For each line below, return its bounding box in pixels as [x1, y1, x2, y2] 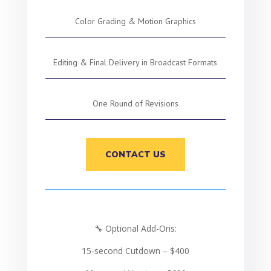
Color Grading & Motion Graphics [74, 16, 196, 27]
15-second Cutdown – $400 [81, 245, 189, 256]
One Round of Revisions [92, 98, 178, 109]
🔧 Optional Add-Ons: [94, 223, 177, 234]
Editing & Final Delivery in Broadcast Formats [53, 57, 218, 68]
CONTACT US [105, 149, 166, 160]
